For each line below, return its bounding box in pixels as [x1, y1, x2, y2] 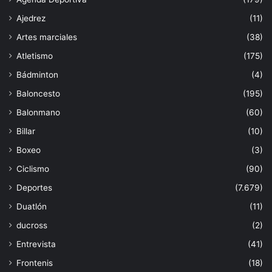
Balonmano [16, 107, 60, 117]
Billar [16, 126, 35, 136]
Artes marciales [16, 32, 77, 42]
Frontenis [16, 257, 53, 268]
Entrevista [16, 239, 56, 249]
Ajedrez [16, 13, 46, 23]
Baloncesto [16, 88, 60, 98]
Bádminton [16, 69, 58, 80]
